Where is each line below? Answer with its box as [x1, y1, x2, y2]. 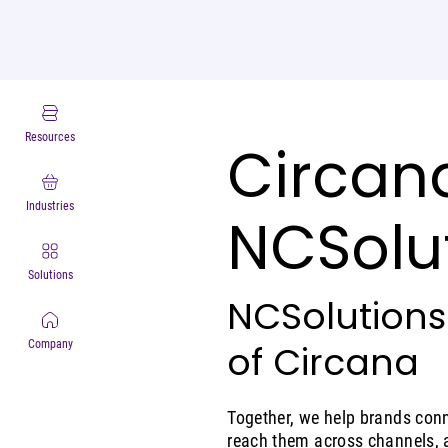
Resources [25, 130, 75, 145]
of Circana [227, 337, 420, 388]
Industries [26, 199, 74, 214]
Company [27, 337, 73, 352]
